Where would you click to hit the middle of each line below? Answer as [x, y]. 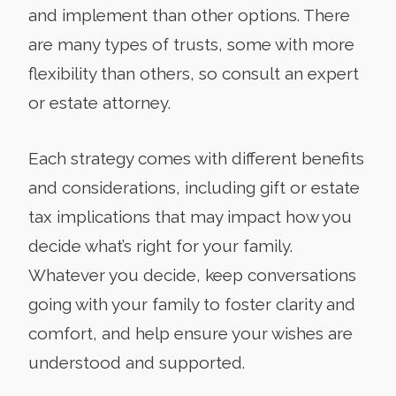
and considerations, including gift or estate [194, 187]
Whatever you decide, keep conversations [192, 274]
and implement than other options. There [189, 15]
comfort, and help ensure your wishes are [190, 333]
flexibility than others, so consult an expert [194, 73]
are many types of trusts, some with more [191, 44]
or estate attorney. [99, 102]
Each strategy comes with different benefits [196, 158]
